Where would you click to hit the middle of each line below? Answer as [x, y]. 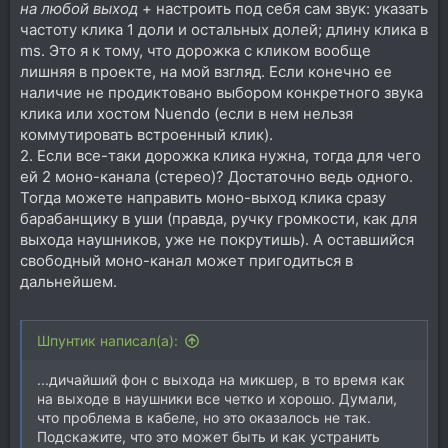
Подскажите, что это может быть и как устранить [208, 436]
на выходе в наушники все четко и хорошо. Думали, [217, 398]
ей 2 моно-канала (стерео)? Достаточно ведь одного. [216, 176]
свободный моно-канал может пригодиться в [186, 260]
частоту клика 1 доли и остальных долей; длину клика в [224, 29]
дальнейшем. [68, 281]
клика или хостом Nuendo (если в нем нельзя [186, 113]
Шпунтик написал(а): [107, 340]
